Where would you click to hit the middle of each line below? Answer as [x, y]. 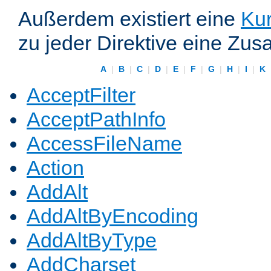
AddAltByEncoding [113, 216]
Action [55, 168]
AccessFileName [104, 144]
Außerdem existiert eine [129, 19]
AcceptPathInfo [96, 119]
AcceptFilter [81, 95]
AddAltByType [92, 240]
